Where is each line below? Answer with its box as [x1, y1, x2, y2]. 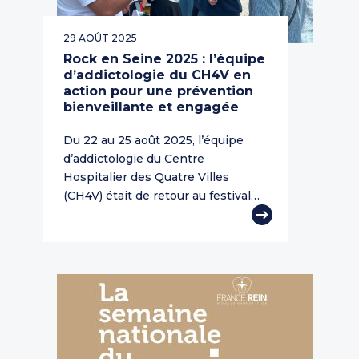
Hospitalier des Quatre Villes [63, 170, 229, 185]
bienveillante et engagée [63, 99, 239, 115]
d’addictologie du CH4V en [63, 67, 251, 83]
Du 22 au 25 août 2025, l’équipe [63, 133, 244, 148]
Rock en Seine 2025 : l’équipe [63, 51, 265, 67]
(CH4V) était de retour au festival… [63, 188, 260, 204]
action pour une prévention [63, 83, 253, 99]
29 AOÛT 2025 [63, 32, 137, 45]
